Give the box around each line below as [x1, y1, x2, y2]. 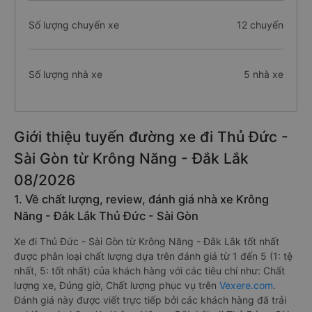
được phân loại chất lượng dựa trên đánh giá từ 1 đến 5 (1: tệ [14, 250, 292, 262]
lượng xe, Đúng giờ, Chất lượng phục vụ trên [14, 279, 219, 291]
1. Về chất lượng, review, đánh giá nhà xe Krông [14, 192, 269, 206]
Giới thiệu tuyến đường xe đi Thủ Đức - [14, 128, 288, 146]
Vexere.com [219, 279, 273, 291]
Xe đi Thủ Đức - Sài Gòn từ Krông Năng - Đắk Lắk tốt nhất [14, 235, 279, 247]
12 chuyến [236, 19, 283, 31]
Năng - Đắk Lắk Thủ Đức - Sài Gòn [14, 209, 198, 223]
